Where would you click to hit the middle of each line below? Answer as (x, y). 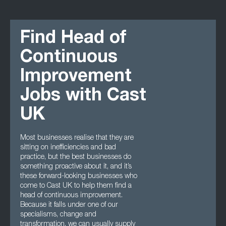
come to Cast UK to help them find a (76, 186)
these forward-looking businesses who (79, 177)
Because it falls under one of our (69, 205)
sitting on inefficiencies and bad (68, 148)
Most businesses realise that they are (77, 138)
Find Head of (73, 39)
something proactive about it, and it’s (76, 167)
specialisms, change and (58, 215)
